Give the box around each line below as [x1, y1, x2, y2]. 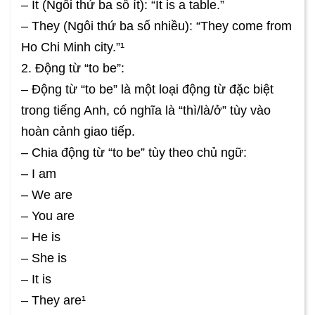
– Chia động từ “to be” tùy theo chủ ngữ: [21, 145, 247, 160]
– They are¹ [21, 292, 86, 307]
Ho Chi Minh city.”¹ [21, 39, 124, 54]
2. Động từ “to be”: [21, 60, 124, 75]
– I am [21, 166, 56, 181]
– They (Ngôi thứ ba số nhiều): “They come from [21, 18, 292, 33]
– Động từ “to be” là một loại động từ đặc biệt [21, 82, 274, 96]
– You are [21, 208, 75, 223]
